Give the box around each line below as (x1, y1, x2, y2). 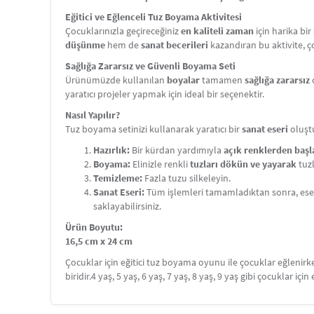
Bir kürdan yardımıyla (130, 144, 224, 156)
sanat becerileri (141, 39, 208, 51)
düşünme (65, 39, 105, 51)
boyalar (167, 74, 200, 86)
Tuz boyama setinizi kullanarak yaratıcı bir (65, 123, 242, 135)
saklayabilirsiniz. (93, 200, 161, 212)
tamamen (200, 74, 245, 86)
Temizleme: (93, 172, 142, 184)
